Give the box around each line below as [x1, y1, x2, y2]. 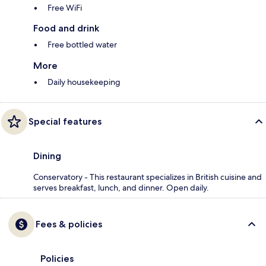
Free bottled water [47, 39, 117, 50]
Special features [28, 116, 102, 128]
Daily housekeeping [47, 77, 121, 88]
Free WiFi [47, 2, 82, 14]
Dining [33, 150, 61, 162]
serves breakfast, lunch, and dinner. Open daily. [33, 182, 209, 194]
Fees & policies [36, 218, 102, 230]
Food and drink [33, 23, 99, 34]
